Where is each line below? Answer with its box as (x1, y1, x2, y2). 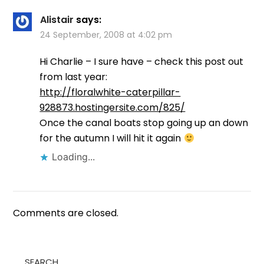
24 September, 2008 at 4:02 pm (40, 29, 173, 41)
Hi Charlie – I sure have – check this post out (39, 55, 244, 69)
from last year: (39, 70, 108, 84)
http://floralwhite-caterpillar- (39, 85, 181, 100)
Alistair (40, 13, 74, 27)
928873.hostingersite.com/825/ (39, 101, 186, 115)
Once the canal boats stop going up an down (39, 116, 249, 130)
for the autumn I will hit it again (39, 131, 184, 146)
